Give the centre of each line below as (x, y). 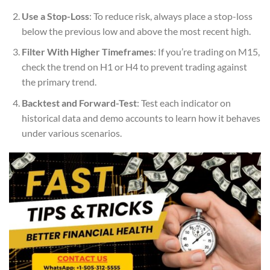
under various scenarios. (71, 133)
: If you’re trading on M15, (206, 52)
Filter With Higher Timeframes (87, 52)
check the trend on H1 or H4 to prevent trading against (134, 67)
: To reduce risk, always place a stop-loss (171, 16)
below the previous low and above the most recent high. (136, 31)
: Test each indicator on (184, 102)
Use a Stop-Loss (55, 16)
